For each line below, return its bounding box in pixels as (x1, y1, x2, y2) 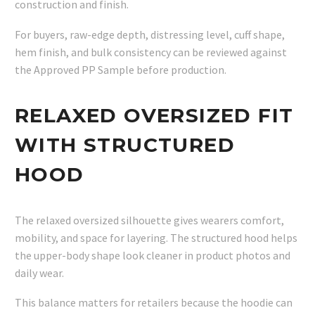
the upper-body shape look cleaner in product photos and (15, 247, 290, 262)
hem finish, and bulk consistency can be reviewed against (15, 44, 287, 59)
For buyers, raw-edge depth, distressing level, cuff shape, (15, 27, 285, 41)
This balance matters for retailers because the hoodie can (15, 295, 292, 310)
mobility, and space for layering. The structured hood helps (15, 230, 297, 245)
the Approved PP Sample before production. (15, 62, 226, 77)
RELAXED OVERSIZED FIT (15, 103, 294, 128)
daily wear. (15, 265, 64, 280)
